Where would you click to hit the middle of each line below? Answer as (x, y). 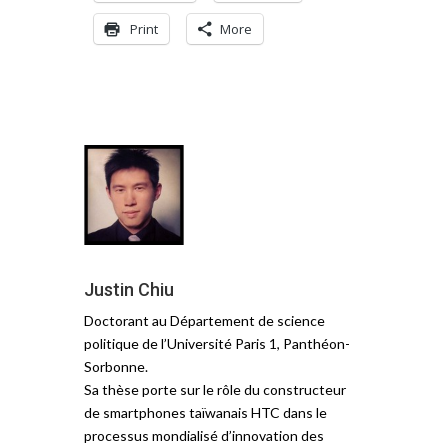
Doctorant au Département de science (204, 321)
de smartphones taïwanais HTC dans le (205, 413)
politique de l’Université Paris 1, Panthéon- (217, 344)
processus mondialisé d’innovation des (204, 436)
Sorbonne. (116, 367)
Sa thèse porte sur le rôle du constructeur (215, 390)
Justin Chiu (129, 290)
